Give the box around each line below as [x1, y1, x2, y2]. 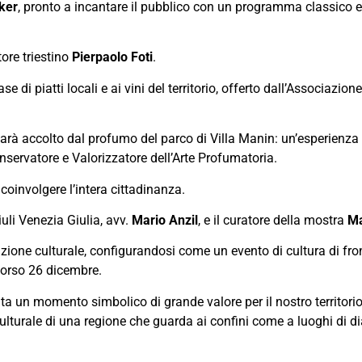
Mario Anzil [132, 213, 198, 228]
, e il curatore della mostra [198, 213, 347, 228]
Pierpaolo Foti [72, 49, 153, 65]
